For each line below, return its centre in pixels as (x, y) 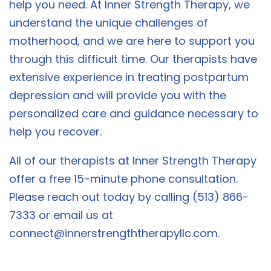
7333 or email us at (61, 215)
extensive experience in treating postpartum (129, 77)
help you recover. (55, 132)
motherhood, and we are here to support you (132, 41)
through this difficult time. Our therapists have (133, 59)
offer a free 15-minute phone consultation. (123, 179)
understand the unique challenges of (109, 23)
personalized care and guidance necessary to (134, 114)
